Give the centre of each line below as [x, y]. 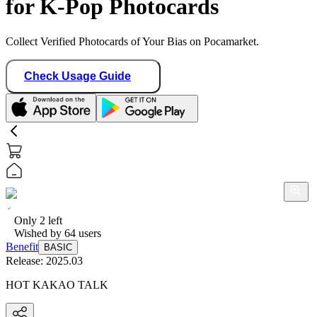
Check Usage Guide [77, 76]
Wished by [39, 233]
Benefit [22, 246]
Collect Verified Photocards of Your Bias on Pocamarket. [132, 41]
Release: [26, 260]
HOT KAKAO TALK [57, 284]
